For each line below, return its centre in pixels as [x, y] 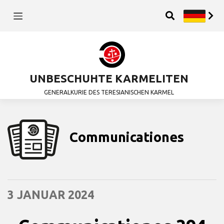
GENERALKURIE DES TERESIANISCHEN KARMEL [109, 92]
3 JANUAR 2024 [51, 194]
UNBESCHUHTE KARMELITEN [109, 78]
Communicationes [127, 137]
